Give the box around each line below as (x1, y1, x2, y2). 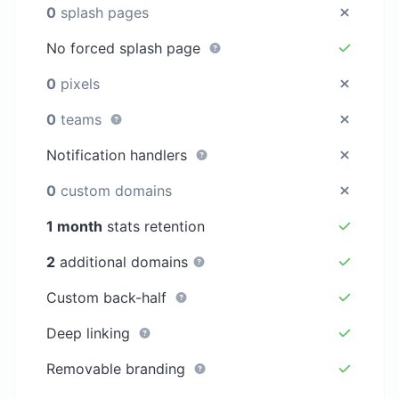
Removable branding (46, 359, 191, 378)
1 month (46, 216, 103, 235)
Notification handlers (46, 145, 192, 164)
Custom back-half (46, 288, 172, 306)
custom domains (56, 181, 173, 199)
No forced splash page (46, 38, 206, 57)
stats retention (102, 216, 206, 235)
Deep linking (46, 323, 135, 342)
